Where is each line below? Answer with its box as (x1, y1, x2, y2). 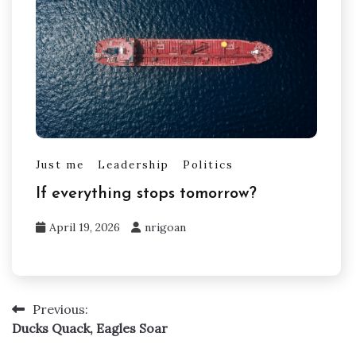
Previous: (33, 301, 88, 318)
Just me (36, 157, 84, 172)
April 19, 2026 (49, 220, 120, 235)
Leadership (98, 157, 169, 172)
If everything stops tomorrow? (36, 186, 257, 203)
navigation (11, 332, 111, 352)
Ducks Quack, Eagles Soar (12, 320, 168, 337)
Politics (183, 157, 234, 172)
